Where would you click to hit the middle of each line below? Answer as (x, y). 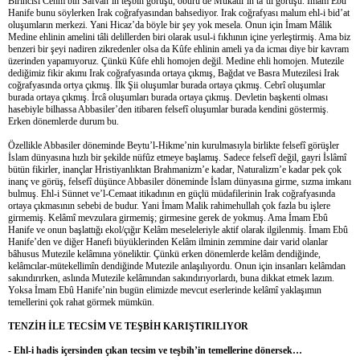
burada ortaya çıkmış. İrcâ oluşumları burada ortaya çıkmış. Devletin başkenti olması (168, 97)
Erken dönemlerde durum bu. (63, 121)
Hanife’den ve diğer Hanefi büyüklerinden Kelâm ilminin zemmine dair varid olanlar (168, 241)
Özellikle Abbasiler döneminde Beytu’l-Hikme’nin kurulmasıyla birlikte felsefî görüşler (174, 145)
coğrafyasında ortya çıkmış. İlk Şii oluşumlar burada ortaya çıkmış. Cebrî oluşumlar (167, 85)
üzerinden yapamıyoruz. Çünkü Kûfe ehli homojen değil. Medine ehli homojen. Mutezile (176, 61)
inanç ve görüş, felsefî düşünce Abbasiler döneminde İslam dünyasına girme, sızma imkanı (180, 181)
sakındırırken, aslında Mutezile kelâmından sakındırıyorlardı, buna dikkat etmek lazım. (171, 278)
